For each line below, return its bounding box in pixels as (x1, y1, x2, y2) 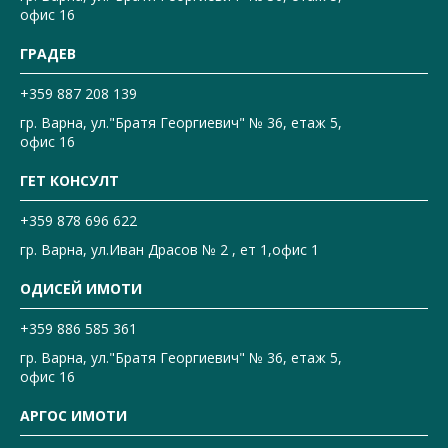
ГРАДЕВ (20, 44, 76, 64)
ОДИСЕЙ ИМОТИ (20, 279, 142, 299)
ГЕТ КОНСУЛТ (20, 171, 119, 191)
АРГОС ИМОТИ (20, 406, 127, 426)
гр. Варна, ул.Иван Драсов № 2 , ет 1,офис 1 (20, 240, 319, 260)
